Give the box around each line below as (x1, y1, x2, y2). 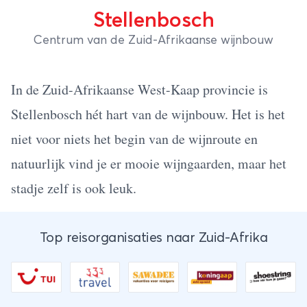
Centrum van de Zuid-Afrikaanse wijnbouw (34, 34, 273, 47)
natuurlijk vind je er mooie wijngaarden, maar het (11, 154, 286, 173)
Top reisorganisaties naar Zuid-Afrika (39, 231, 268, 245)
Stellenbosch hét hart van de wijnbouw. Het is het (11, 105, 285, 123)
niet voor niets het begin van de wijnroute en (11, 130, 258, 148)
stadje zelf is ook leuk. (11, 179, 136, 197)
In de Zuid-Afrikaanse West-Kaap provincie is (11, 80, 268, 99)
